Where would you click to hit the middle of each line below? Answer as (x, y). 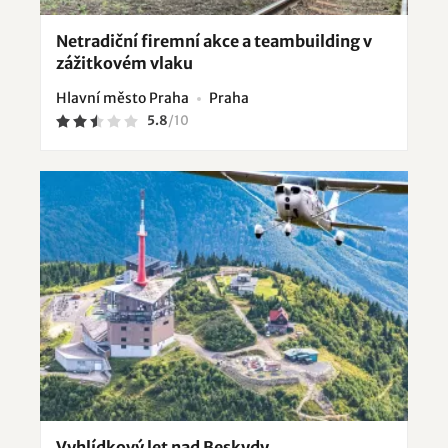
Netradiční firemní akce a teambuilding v (214, 41)
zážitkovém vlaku (124, 63)
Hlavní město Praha (122, 98)
